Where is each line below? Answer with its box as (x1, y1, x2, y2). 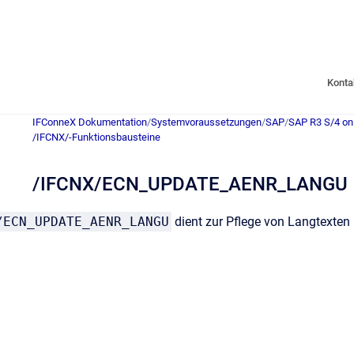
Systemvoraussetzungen (151, 116, 262, 128)
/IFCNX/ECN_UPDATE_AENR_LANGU (32, 173, 348, 195)
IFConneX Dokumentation (32, 116, 147, 128)
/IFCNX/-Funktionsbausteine (32, 131, 160, 143)
